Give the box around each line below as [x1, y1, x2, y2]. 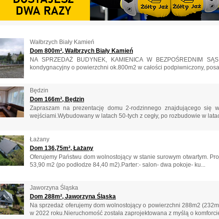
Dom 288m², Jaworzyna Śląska [30, 193, 116, 200]
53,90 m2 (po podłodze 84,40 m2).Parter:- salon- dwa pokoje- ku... [30, 161, 205, 168]
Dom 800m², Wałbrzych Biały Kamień [30, 47, 133, 54]
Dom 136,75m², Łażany [30, 144, 93, 152]
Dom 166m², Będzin [30, 96, 84, 103]
